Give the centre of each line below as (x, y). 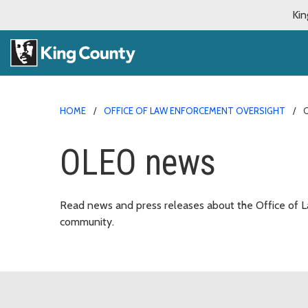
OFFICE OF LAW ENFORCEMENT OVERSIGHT (195, 110)
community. (87, 221)
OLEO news (138, 162)
